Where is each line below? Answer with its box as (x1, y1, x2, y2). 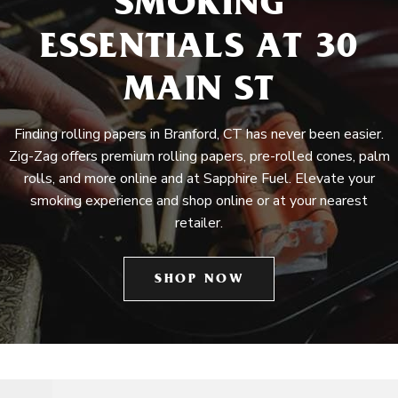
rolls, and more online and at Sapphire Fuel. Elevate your (23, 169, 375, 188)
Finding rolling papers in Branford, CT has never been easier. (14, 124, 384, 144)
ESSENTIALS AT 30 (39, 32, 359, 68)
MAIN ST (123, 75, 275, 111)
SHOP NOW (155, 274, 243, 287)
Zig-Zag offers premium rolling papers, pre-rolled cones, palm (8, 147, 390, 166)
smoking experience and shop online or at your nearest (30, 191, 368, 211)
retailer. (175, 213, 223, 233)
